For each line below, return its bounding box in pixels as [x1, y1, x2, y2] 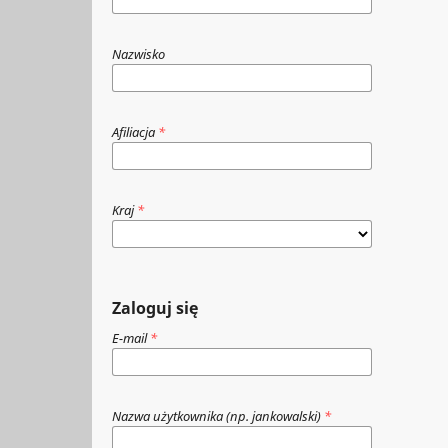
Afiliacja [112, 122, 158, 141]
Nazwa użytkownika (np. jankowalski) [112, 406, 324, 425]
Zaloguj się [112, 297, 198, 319]
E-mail [112, 328, 150, 347]
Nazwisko [112, 44, 165, 63]
